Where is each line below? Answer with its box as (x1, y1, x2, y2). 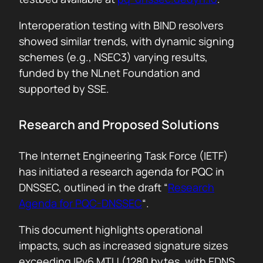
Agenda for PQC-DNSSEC (19, 196, 142, 210)
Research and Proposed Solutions (19, 116, 219, 133)
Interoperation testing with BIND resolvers (19, 18, 223, 32)
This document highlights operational (19, 222, 203, 237)
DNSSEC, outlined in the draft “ (19, 180, 168, 194)
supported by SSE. (19, 82, 109, 96)
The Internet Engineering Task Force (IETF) (19, 149, 228, 163)
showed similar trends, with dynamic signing (19, 34, 234, 48)
